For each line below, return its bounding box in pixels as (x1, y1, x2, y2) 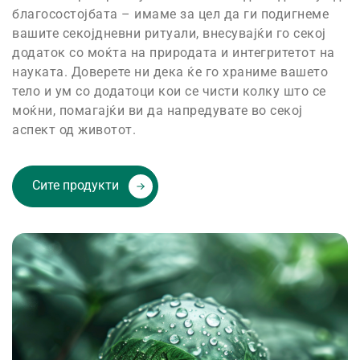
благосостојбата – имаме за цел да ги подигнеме (12, 6, 329, 22)
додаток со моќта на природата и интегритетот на (12, 45, 335, 60)
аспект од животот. (12, 122, 136, 137)
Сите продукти (32, 178, 122, 194)
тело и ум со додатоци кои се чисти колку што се (12, 84, 326, 99)
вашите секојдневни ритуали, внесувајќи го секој (12, 26, 326, 41)
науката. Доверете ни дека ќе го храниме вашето (12, 64, 328, 80)
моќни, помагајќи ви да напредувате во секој (12, 103, 303, 118)
